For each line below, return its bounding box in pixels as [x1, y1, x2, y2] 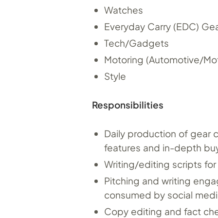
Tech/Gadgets [104, 36, 169, 49]
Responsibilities [92, 98, 163, 110]
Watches [104, 3, 143, 16]
